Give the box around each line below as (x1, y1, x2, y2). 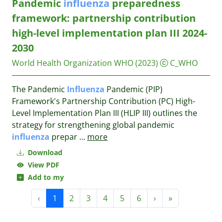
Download (26, 148, 62, 157)
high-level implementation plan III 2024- (12, 26, 207, 40)
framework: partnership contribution (12, 11, 196, 25)
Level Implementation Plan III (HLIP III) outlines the (12, 108, 197, 118)
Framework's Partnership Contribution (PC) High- (12, 96, 195, 107)
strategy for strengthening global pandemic (12, 119, 174, 130)
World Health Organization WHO (12, 57, 133, 68)
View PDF (24, 160, 59, 169)
